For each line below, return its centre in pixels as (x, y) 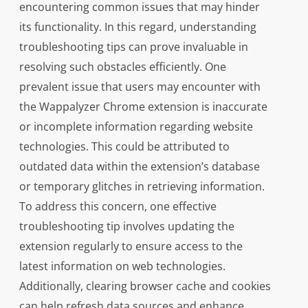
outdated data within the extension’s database (139, 167)
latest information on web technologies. (122, 266)
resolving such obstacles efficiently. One (122, 67)
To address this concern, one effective (118, 207)
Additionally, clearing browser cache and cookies (145, 286)
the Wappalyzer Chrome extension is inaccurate (143, 107)
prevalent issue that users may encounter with (140, 87)
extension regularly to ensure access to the (131, 246)
